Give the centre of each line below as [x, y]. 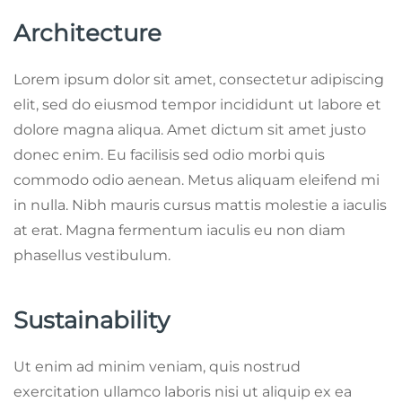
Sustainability [92, 320]
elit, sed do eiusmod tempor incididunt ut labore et [197, 104]
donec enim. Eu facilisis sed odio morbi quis [169, 154]
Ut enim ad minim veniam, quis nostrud [157, 366]
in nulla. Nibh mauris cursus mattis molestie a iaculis [200, 205]
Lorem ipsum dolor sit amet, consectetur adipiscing [199, 79]
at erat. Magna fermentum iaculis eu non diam [179, 230]
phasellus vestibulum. [92, 255]
